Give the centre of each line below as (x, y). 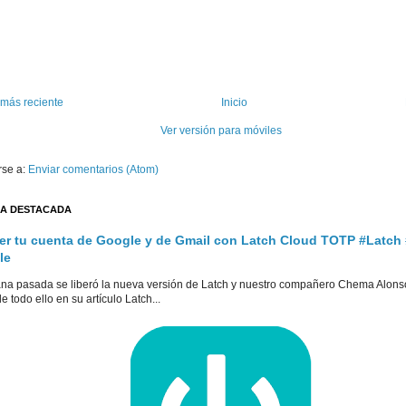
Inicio (234, 103)
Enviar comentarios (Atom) (93, 170)
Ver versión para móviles (221, 131)
